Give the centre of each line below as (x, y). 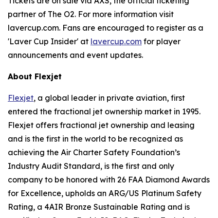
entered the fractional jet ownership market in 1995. (104, 111)
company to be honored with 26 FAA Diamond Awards (109, 180)
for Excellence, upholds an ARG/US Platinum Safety (105, 193)
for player (161, 41)
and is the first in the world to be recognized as (95, 139)
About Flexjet (35, 76)
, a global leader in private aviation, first (109, 98)
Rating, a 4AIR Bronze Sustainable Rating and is (99, 207)
